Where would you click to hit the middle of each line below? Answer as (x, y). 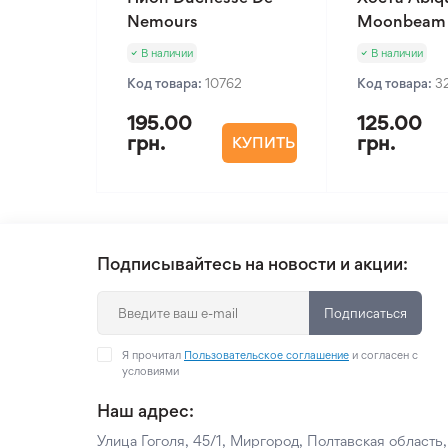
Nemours (162, 21)
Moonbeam (401, 21)
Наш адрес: (145, 410)
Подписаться (365, 313)
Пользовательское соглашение (266, 355)
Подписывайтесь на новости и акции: (252, 263)
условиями (150, 371)
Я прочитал (153, 355)
